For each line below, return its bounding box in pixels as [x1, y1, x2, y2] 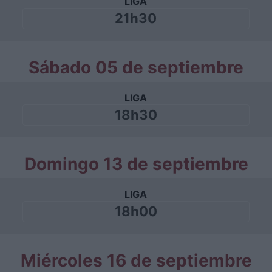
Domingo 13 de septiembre [24, 154, 248, 174]
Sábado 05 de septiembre [29, 57, 243, 78]
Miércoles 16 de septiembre [20, 250, 252, 271]
